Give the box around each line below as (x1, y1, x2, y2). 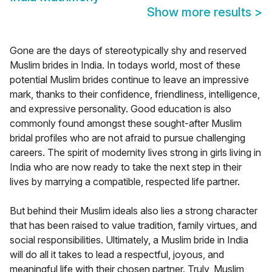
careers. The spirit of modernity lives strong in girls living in (10, 146, 261, 159)
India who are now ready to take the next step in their (10, 161, 242, 174)
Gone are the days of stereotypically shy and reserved (10, 44, 246, 57)
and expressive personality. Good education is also (10, 103, 231, 115)
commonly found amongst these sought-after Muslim (10, 117, 242, 130)
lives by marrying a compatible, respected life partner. (10, 175, 240, 188)
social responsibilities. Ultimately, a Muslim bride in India (10, 234, 248, 246)
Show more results (147, 5, 254, 20)
